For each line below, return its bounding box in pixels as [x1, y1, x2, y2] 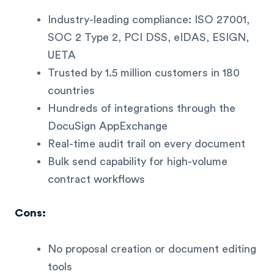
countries [48, 84, 95, 96]
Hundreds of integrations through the [48, 102, 235, 114]
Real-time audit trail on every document [48, 138, 245, 149]
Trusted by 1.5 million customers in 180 [48, 67, 240, 78]
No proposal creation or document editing [48, 243, 256, 255]
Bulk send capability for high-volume [48, 155, 228, 167]
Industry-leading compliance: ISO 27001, [48, 13, 250, 25]
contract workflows [48, 173, 145, 185]
